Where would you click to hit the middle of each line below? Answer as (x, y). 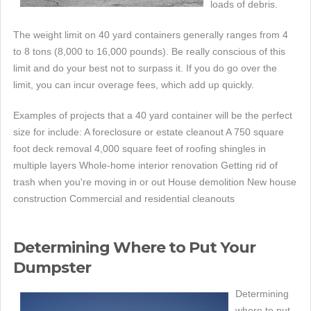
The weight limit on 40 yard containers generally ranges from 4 (151, 35)
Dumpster (52, 268)
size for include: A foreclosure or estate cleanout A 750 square (149, 132)
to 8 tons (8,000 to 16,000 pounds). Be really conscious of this (149, 51)
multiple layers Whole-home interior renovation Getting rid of (145, 165)
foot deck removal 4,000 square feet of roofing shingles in (140, 149)
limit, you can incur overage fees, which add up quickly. (134, 85)
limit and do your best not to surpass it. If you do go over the (145, 68)
